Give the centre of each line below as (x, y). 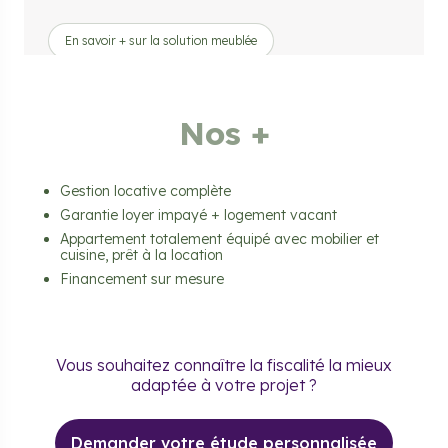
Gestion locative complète (145, 191)
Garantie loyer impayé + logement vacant (198, 215)
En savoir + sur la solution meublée (161, 41)
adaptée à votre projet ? (224, 385)
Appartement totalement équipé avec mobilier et (219, 239)
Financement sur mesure (142, 279)
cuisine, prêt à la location (141, 255)
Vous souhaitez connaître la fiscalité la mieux (224, 365)
